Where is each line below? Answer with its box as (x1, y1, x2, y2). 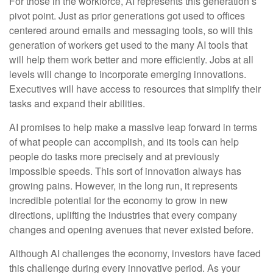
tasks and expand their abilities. (9, 96, 145, 111)
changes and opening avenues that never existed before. (9, 222, 253, 237)
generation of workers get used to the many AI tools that (9, 38, 247, 52)
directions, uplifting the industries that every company (9, 208, 237, 222)
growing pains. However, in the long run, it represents (9, 179, 238, 193)
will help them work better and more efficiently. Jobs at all (9, 52, 253, 67)
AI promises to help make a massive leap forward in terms (9, 120, 257, 135)
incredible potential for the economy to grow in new (9, 193, 228, 208)
